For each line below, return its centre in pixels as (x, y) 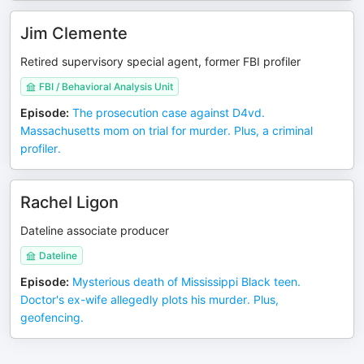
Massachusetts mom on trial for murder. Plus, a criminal (167, 130)
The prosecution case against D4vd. (169, 113)
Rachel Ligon (69, 202)
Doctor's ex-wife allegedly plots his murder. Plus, (149, 299)
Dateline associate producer (95, 230)
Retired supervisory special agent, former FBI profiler (160, 61)
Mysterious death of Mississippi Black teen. (186, 282)
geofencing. (52, 317)
